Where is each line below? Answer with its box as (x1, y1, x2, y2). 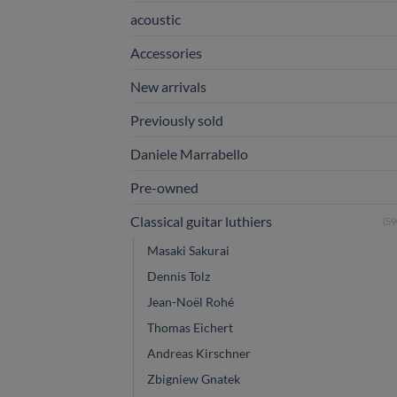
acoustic (130, 10, 181, 27)
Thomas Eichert (147, 319, 233, 335)
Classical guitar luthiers (130, 212, 272, 230)
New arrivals (130, 77, 206, 95)
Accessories (130, 43, 202, 61)
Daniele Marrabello (130, 144, 248, 162)
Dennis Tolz (147, 268, 210, 284)
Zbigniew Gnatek (147, 370, 240, 386)
